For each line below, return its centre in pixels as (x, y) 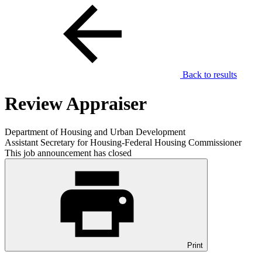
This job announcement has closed (68, 153)
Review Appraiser (76, 103)
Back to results (208, 75)
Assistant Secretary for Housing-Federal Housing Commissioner (123, 143)
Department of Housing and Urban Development (95, 132)
